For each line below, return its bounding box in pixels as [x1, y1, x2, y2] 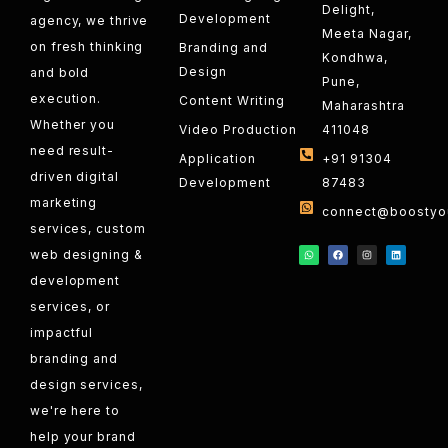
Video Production [179, 121, 298, 137]
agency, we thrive [30, 13, 149, 29]
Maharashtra [322, 97, 406, 113]
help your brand [30, 429, 136, 445]
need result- [30, 143, 114, 159]
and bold [30, 65, 90, 81]
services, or [30, 299, 110, 315]
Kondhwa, [322, 49, 389, 65]
